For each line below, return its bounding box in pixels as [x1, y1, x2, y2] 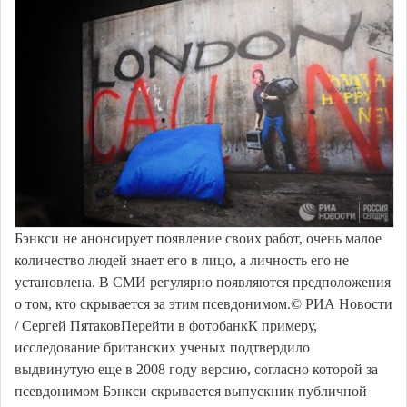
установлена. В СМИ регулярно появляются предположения [15, 274, 391, 291]
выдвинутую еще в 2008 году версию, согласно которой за [15, 362, 378, 378]
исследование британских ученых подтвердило [15, 340, 310, 356]
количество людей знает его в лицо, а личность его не [15, 253, 349, 269]
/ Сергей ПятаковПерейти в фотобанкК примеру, [15, 318, 317, 334]
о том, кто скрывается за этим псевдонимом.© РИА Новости [15, 296, 392, 313]
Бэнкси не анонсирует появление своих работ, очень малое [15, 231, 382, 247]
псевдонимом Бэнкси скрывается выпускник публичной [15, 383, 367, 400]
